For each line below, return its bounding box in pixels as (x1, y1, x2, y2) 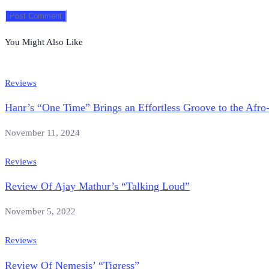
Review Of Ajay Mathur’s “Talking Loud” (5, 180, 190, 193)
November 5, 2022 (5, 206, 76, 216)
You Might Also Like (5, 37, 83, 47)
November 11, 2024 (5, 127, 80, 138)
